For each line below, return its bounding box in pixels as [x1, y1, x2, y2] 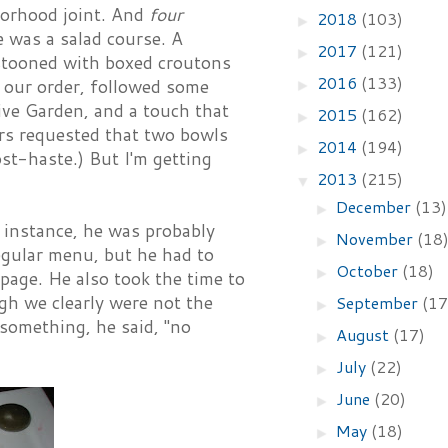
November [336, 227, 418, 250]
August [336, 323, 394, 346]
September [336, 291, 423, 314]
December [336, 195, 416, 218]
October [336, 259, 403, 282]
